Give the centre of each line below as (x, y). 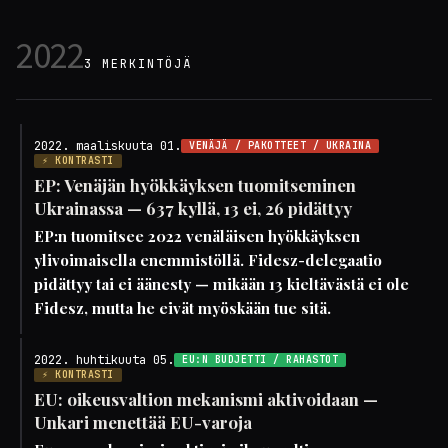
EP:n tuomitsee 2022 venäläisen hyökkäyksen (197, 236)
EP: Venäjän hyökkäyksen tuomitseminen (195, 185)
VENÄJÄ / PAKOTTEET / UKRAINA (280, 145)
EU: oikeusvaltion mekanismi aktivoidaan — (206, 399)
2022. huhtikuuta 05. (104, 360)
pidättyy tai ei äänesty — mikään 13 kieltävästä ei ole (221, 284)
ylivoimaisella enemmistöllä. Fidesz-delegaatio (208, 260)
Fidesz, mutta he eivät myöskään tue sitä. (182, 308)
